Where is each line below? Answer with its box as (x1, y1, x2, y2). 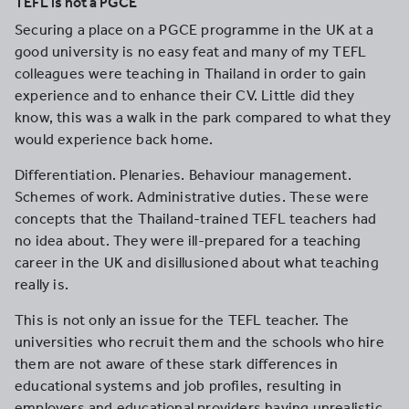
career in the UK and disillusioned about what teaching (15, 254, 379, 271)
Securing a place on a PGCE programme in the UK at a (15, 21, 374, 38)
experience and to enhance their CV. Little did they (15, 87, 355, 104)
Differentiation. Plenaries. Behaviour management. (15, 166, 351, 184)
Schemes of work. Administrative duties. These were (15, 188, 370, 205)
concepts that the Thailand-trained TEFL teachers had (15, 210, 377, 227)
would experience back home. (15, 131, 214, 148)
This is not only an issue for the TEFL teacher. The (15, 311, 350, 329)
